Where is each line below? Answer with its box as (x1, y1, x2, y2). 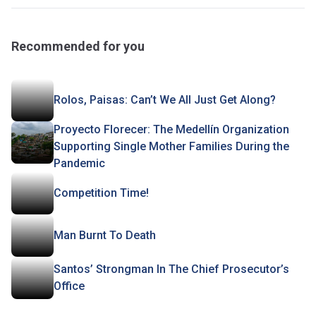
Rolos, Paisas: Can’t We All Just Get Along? (54, 93, 276, 107)
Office (54, 279, 85, 293)
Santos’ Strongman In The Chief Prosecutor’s (54, 262, 289, 276)
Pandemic (54, 157, 105, 170)
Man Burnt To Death (54, 229, 156, 242)
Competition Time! (54, 186, 149, 200)
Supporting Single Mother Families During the (54, 140, 289, 153)
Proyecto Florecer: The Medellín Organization (54, 123, 289, 136)
